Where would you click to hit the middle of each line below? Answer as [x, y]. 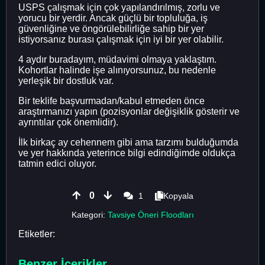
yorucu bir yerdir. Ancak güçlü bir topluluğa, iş [113, 18]
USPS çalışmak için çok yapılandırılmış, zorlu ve [119, 7]
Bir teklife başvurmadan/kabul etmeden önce [112, 101]
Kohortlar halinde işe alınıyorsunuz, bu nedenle [117, 70]
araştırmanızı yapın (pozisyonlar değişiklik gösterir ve [129, 111]
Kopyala [178, 195]
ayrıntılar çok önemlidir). [68, 122]
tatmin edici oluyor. [57, 163]
